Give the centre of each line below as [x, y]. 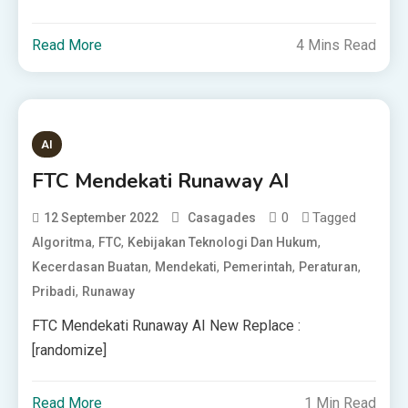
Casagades [222, 218]
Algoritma [62, 242]
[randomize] [70, 350]
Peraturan [329, 267]
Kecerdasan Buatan [91, 267]
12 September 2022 [102, 218]
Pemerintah [258, 267]
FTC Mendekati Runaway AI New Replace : [167, 326]
